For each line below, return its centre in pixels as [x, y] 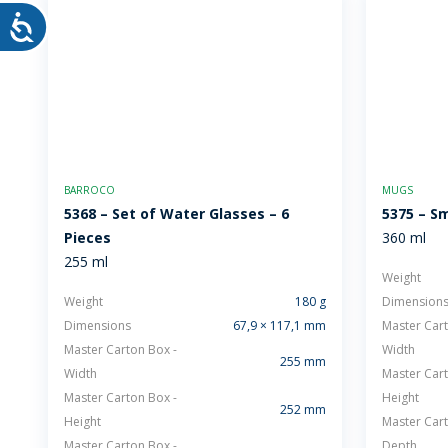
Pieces [87, 237]
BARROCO [89, 190]
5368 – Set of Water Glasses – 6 [176, 213]
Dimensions [97, 325]
